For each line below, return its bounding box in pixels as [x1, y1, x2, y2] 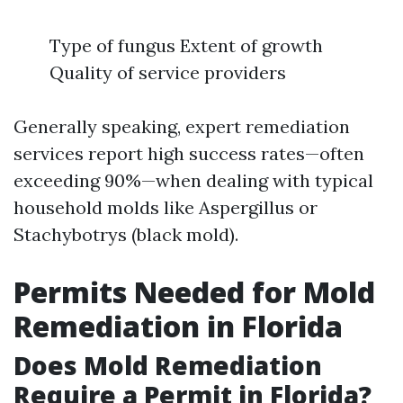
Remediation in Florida [13, 307, 343, 345]
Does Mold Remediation [13, 348, 322, 382]
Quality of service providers [49, 61, 286, 84]
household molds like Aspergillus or [13, 196, 318, 219]
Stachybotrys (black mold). [13, 223, 238, 246]
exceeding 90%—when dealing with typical [13, 169, 373, 192]
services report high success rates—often [13, 142, 364, 165]
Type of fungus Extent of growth [49, 34, 323, 57]
